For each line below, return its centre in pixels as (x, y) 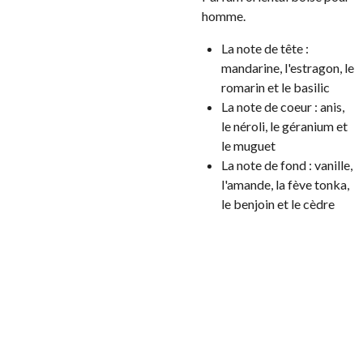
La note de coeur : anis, (283, 107)
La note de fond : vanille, (287, 165)
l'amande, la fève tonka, (285, 184)
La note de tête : (265, 48)
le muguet (248, 145)
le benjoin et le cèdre (278, 204)
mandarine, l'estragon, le (288, 68)
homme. (224, 16)
